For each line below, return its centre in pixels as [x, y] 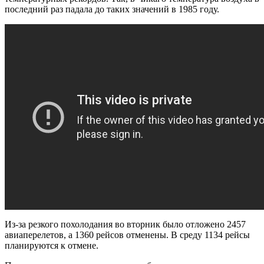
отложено [205, 224]
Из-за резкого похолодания [59, 224]
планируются [32, 245]
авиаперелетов [34, 235]
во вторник [138, 224]
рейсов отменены [131, 235]
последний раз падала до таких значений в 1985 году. [112, 9]
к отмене [78, 245]
